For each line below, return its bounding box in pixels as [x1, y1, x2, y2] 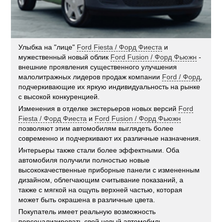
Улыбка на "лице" [18, 43, 77, 52]
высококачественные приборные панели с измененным [18, 166, 200, 174]
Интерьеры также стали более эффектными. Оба [18, 146, 180, 155]
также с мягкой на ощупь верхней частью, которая [18, 186, 183, 194]
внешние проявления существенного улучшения [18, 63, 177, 71]
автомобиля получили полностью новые [18, 156, 150, 165]
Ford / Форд [162, 73, 201, 81]
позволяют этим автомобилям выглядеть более [18, 124, 174, 133]
